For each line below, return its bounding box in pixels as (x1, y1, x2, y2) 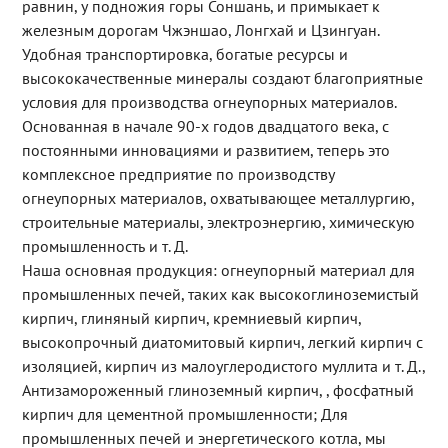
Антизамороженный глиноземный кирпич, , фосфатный (21, 380, 414, 401)
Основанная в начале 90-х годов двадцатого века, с (21, 116, 389, 137)
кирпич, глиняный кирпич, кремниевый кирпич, (21, 308, 361, 329)
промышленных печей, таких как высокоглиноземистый (21, 284, 419, 305)
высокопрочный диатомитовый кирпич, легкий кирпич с (21, 332, 423, 353)
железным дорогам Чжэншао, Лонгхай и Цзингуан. (21, 20, 379, 41)
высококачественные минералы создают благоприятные (21, 68, 423, 89)
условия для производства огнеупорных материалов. (21, 92, 397, 113)
